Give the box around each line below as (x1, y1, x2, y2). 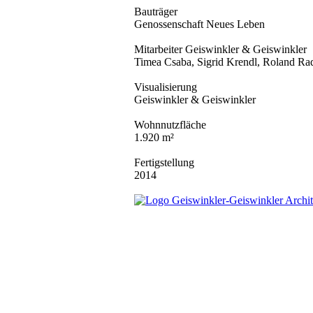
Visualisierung (134, 81, 197, 93)
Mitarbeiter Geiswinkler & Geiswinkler (134, 43, 307, 55)
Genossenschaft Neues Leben (134, 18, 265, 30)
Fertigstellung (134, 156, 194, 168)
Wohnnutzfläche (134, 119, 206, 131)
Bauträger (134, 6, 177, 17)
